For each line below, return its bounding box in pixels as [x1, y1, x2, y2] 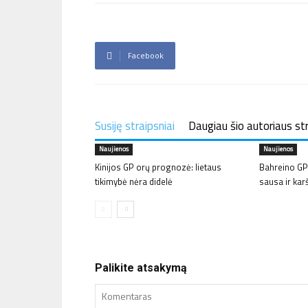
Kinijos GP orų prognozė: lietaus [95, 160, 221, 174]
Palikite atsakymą [95, 261, 187, 274]
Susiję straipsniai [95, 117, 175, 135]
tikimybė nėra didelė [95, 175, 173, 188]
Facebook [128, 50, 164, 60]
